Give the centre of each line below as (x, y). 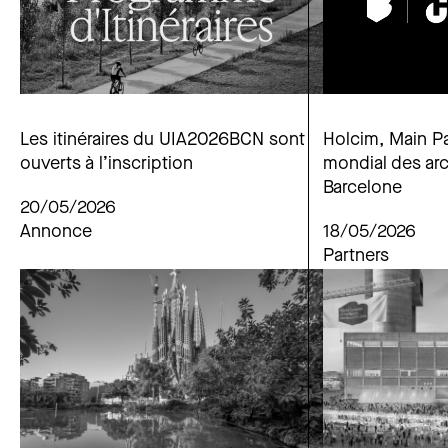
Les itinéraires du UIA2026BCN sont (162, 141)
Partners (356, 257)
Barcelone (362, 189)
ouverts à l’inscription (106, 165)
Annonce (56, 233)
